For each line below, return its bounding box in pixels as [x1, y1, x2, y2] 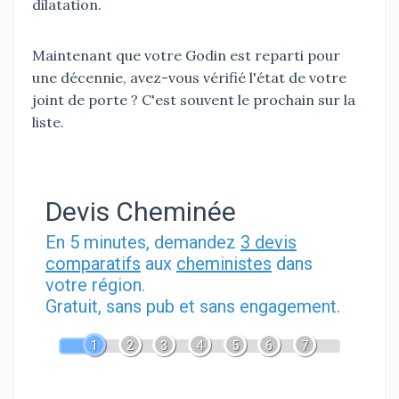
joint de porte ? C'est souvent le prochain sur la [32, 91, 355, 110]
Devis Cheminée [45, 196, 236, 228]
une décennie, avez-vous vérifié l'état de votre [32, 69, 346, 87]
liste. [32, 113, 64, 132]
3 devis [240, 232, 297, 254]
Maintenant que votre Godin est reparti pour [32, 46, 340, 65]
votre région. [45, 274, 145, 297]
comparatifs [45, 253, 141, 275]
